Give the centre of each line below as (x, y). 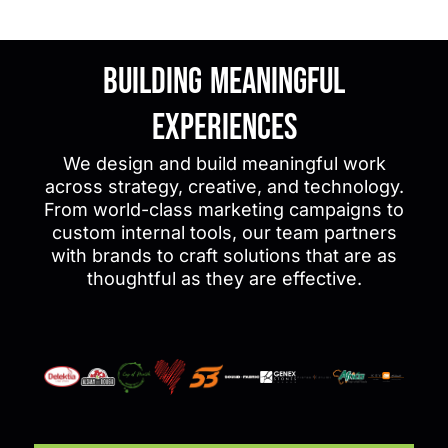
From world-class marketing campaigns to (224, 209)
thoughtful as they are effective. (224, 278)
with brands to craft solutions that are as (224, 255)
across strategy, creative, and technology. (224, 186)
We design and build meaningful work (224, 163)
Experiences (224, 128)
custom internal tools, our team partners (224, 232)
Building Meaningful (224, 82)
